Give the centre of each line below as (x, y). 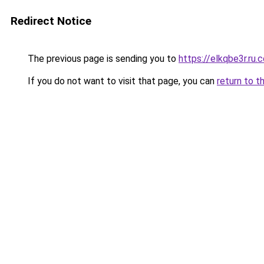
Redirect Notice (51, 21)
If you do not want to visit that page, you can (121, 81)
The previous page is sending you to (102, 59)
